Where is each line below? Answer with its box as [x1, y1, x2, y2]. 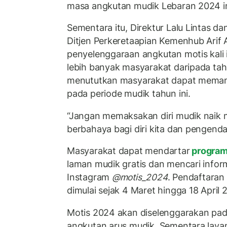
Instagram [67, 172, 112, 183]
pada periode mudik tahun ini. [67, 88, 191, 99]
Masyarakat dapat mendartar [67, 145, 190, 157]
